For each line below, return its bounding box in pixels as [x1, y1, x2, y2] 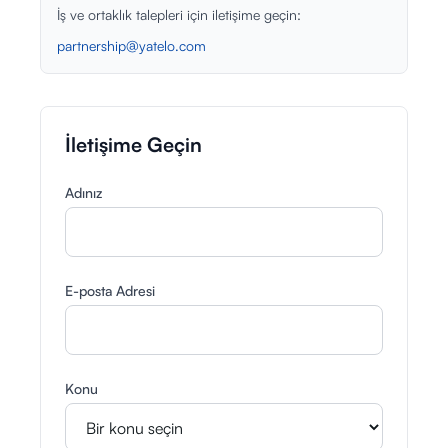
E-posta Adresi [65, 282, 155, 299]
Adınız [65, 184, 102, 201]
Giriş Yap [24, 26, 97, 46]
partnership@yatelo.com [57, 37, 206, 54]
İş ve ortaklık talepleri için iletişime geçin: [57, 6, 301, 23]
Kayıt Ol [24, 69, 88, 89]
